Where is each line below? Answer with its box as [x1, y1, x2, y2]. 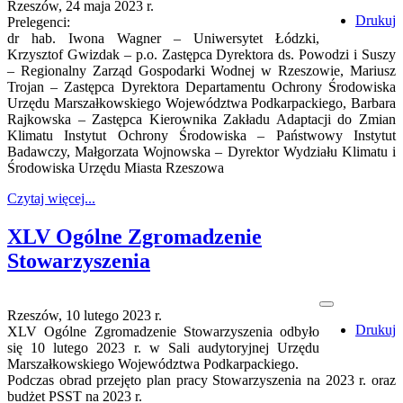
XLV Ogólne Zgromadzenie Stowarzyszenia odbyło [7, 324, 319, 340]
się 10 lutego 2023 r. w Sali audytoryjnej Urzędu [7, 340, 319, 356]
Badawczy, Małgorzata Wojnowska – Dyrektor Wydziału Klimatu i [7, 144, 396, 160]
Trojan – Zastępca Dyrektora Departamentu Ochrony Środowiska [7, 79, 396, 95]
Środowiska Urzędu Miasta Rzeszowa [7, 160, 224, 176]
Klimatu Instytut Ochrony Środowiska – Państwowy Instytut [7, 128, 396, 144]
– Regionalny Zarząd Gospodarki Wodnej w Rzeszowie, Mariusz [7, 63, 396, 79]
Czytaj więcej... [7, 191, 95, 207]
